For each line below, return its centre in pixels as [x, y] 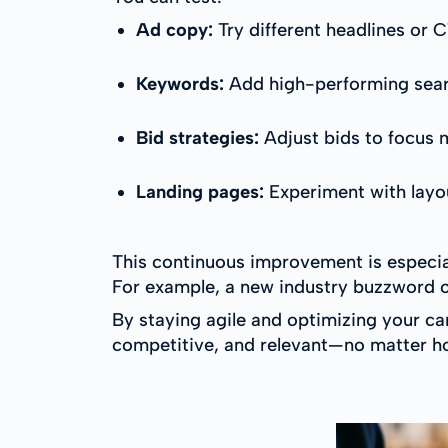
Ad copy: [174, 30]
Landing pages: [200, 192]
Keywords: [180, 84]
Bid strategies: [197, 138]
